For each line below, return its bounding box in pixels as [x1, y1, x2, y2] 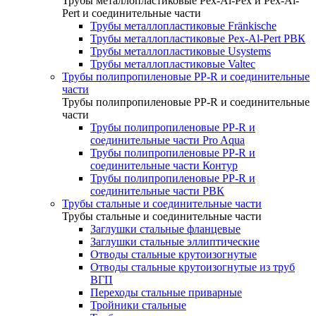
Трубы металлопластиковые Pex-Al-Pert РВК [90, 32, 305, 44]
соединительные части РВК [90, 185, 224, 197]
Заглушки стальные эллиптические [90, 236, 260, 248]
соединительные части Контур [90, 159, 238, 171]
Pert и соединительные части [62, 7, 201, 19]
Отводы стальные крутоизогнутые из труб [90, 261, 295, 273]
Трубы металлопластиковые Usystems [90, 45, 271, 57]
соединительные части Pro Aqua [90, 134, 245, 146]
